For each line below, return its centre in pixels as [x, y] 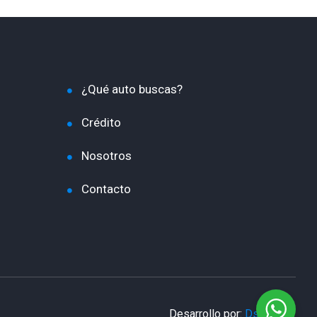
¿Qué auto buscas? [132, 90]
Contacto [106, 189]
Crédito [101, 123]
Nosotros [106, 156]
